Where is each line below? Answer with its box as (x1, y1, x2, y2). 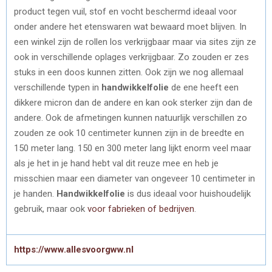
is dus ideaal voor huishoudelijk (125, 188, 251, 199)
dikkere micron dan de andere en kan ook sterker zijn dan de (14, 97, 253, 108)
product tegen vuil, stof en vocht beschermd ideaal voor (14, 5, 237, 17)
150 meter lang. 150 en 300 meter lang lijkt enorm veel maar (14, 142, 251, 154)
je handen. (14, 188, 56, 199)
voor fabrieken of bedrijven (87, 203, 194, 214)
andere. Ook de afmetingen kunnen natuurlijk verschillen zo (14, 112, 247, 123)
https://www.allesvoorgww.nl (14, 243, 134, 255)
